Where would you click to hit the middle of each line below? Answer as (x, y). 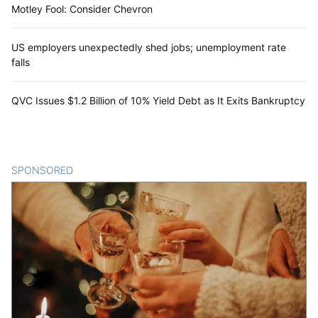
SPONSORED (42, 170)
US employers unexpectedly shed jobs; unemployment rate (149, 48)
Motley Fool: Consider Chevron (82, 9)
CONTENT (98, 170)
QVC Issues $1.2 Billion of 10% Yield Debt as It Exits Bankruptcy (158, 101)
